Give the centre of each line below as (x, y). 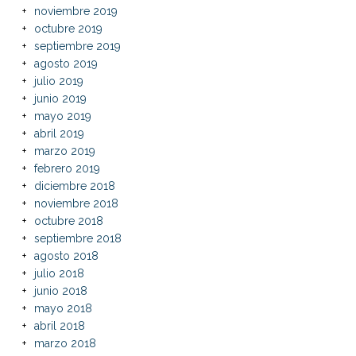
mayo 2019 (62, 116)
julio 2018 (59, 273)
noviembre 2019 (75, 11)
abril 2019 (59, 133)
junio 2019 (60, 98)
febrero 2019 (67, 168)
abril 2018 (59, 325)
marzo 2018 (65, 343)
